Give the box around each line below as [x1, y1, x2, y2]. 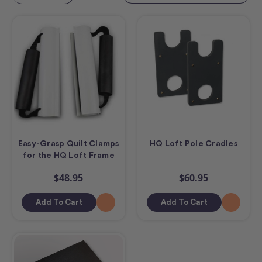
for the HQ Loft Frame [22, 150, 115, 160]
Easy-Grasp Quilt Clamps [18, 138, 119, 148]
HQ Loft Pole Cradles [149, 138, 237, 148]
